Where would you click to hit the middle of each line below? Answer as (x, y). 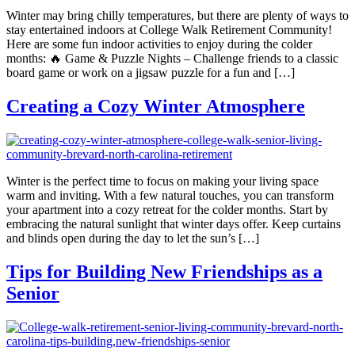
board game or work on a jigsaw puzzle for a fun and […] (151, 73)
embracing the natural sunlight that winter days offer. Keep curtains (174, 223)
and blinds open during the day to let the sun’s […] (133, 238)
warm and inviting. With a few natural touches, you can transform (170, 195)
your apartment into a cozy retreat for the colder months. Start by (167, 209)
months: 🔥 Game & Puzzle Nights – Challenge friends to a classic (172, 59)
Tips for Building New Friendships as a (164, 271)
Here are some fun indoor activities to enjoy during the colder (159, 44)
